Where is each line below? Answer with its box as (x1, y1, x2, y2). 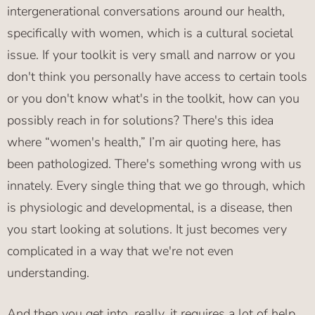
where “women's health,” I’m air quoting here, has (7, 134, 281, 151)
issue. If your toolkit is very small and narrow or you (7, 46, 295, 64)
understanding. (7, 264, 89, 282)
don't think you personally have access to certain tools (7, 68, 307, 86)
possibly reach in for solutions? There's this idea (7, 112, 274, 129)
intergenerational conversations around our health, (7, 3, 285, 20)
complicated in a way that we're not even (7, 243, 233, 260)
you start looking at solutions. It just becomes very (7, 221, 287, 238)
